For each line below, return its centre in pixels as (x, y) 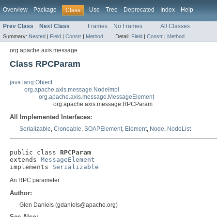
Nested (37, 37)
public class (35, 153)
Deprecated (139, 10)
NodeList (179, 129)
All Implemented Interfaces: (51, 117)
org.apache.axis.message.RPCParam (103, 104)
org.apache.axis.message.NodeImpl (72, 90)
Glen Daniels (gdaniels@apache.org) (69, 205)
